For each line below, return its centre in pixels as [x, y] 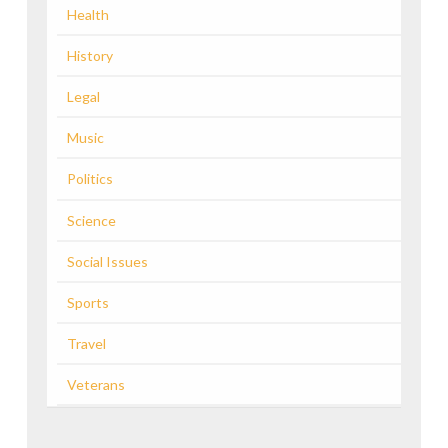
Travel [86, 344]
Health [87, 14]
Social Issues [107, 261]
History [89, 55]
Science [91, 220]
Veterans [95, 385]
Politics [89, 179]
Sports [87, 302]
